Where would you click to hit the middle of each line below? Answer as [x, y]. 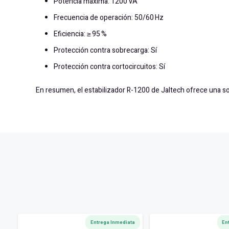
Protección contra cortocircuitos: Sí [109, 67]
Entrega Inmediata [112, 223]
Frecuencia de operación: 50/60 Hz [109, 18]
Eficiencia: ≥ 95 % [80, 34]
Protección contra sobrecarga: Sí [105, 51]
